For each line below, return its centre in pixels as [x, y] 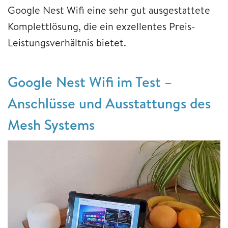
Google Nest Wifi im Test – [90, 81]
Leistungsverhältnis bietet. [67, 42]
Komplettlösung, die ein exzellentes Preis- [102, 26]
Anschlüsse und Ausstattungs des [109, 103]
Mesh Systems [51, 124]
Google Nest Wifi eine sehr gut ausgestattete [109, 10]
